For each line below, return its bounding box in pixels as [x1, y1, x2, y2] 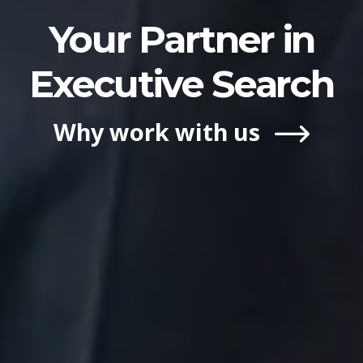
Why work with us [53, 115, 267, 147]
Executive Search [29, 60, 334, 107]
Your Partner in [48, 15, 315, 62]
